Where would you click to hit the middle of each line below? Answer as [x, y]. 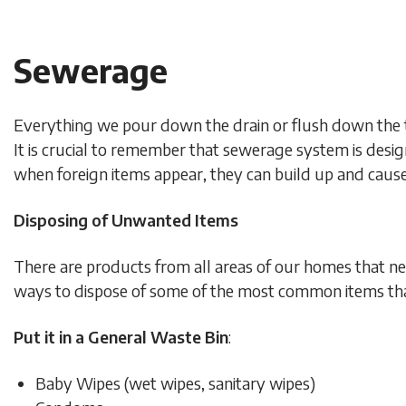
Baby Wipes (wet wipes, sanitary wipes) [175, 382]
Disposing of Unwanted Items [126, 219]
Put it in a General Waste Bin [121, 336]
